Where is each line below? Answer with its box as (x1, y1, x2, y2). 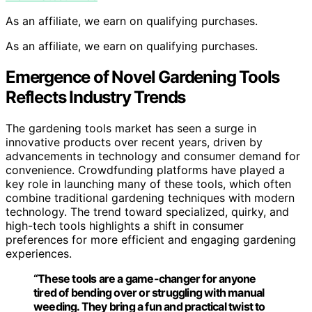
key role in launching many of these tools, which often (6, 177, 291, 192)
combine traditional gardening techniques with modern (6, 191, 295, 205)
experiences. (6, 247, 72, 261)
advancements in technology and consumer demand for (6, 149, 300, 164)
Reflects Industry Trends (6, 87, 186, 108)
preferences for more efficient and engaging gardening (6, 233, 296, 247)
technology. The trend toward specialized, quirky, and (6, 205, 289, 219)
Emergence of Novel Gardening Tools (6, 67, 280, 88)
